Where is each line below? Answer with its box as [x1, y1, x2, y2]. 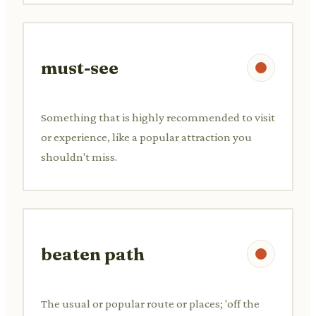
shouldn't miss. [41, 150, 117, 164]
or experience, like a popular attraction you [41, 130, 252, 144]
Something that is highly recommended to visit [41, 110, 275, 124]
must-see [41, 57, 119, 78]
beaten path [41, 243, 145, 265]
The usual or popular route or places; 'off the [41, 296, 260, 310]
